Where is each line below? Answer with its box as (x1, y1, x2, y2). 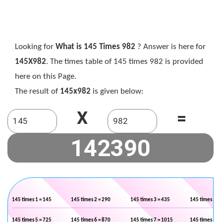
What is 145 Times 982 (55, 43, 135, 51)
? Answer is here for (135, 43, 206, 51)
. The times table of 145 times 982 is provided (46, 57, 203, 66)
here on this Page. (15, 72, 76, 81)
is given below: (91, 87, 144, 96)
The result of (15, 87, 60, 96)
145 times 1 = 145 (12, 197, 52, 203)
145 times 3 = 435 (130, 197, 170, 203)
